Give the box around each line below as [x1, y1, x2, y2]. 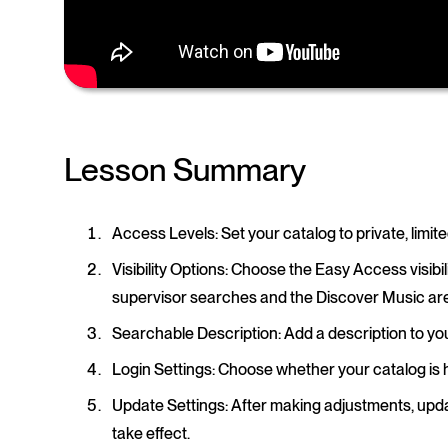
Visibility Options [112, 260, 225, 280]
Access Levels [112, 224, 215, 244]
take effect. [112, 424, 190, 444]
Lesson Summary [64, 150, 306, 190]
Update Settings [112, 396, 225, 416]
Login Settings [112, 360, 212, 380]
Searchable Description [112, 324, 278, 344]
